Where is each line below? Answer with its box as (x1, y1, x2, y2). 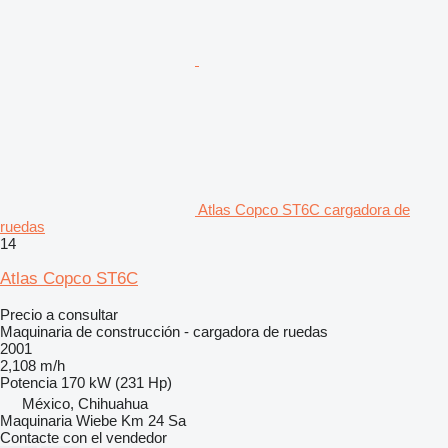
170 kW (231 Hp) (61, 373, 172, 391)
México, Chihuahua (22, 394, 148, 412)
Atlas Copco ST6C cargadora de (198, 200, 410, 218)
